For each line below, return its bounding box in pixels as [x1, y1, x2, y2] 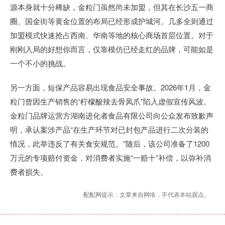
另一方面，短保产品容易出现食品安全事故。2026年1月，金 [10, 82, 211, 93]
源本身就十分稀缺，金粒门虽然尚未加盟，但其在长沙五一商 [10, 2, 213, 13]
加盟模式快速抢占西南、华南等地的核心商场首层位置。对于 [10, 30, 213, 41]
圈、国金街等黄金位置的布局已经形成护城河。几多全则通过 [10, 16, 213, 27]
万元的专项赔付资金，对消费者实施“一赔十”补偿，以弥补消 [10, 152, 211, 163]
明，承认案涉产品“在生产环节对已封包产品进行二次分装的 [10, 124, 208, 135]
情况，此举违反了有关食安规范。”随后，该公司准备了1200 [10, 138, 209, 149]
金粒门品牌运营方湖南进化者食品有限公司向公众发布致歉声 [10, 110, 213, 121]
